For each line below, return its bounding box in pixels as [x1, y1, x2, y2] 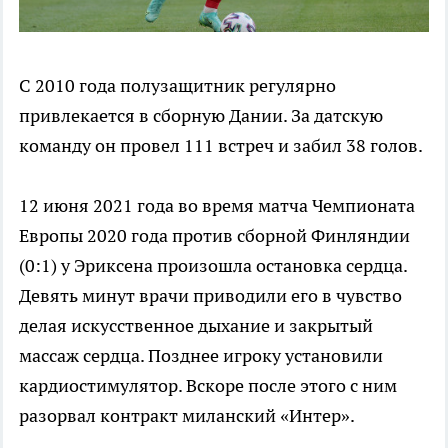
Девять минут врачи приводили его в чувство [19, 283, 402, 307]
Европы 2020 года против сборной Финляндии [19, 223, 410, 247]
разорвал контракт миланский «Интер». [19, 403, 355, 427]
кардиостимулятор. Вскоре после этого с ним [19, 373, 397, 397]
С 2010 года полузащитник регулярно [19, 73, 336, 97]
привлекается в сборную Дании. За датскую [19, 103, 383, 127]
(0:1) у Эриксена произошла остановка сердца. [19, 253, 407, 277]
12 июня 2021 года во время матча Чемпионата [19, 193, 415, 217]
